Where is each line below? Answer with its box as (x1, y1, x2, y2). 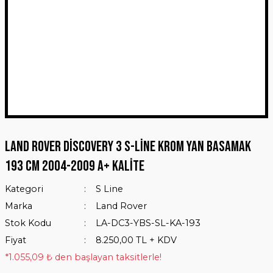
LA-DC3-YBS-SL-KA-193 (95, 218, 200, 229)
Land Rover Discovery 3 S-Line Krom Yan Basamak (5, 138, 251, 155)
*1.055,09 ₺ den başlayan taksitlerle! (5, 252, 161, 263)
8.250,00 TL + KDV (95, 235, 177, 246)
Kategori (5, 183, 43, 194)
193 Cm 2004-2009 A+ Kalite (5, 157, 144, 175)
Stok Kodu (5, 218, 51, 229)
